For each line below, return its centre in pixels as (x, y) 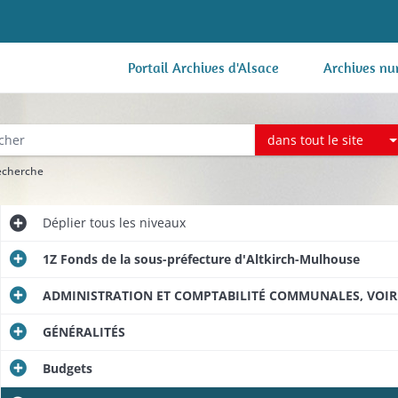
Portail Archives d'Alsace (203, 68)
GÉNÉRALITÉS (84, 332)
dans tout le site (316, 139)
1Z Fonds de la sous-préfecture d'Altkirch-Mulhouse (201, 259)
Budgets (67, 368)
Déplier (64, 223)
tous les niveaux (135, 223)
